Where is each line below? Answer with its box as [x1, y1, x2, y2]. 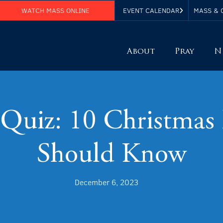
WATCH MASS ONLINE [21, 5, 90, 15]
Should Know [36, 141, 187, 169]
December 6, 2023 [75, 177, 138, 187]
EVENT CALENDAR [122, 5, 179, 15]
